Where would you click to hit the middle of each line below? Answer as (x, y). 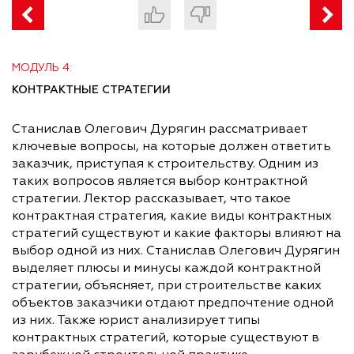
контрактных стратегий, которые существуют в (166, 339)
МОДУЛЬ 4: (42, 68)
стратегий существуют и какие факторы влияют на (177, 234)
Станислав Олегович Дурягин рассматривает (160, 130)
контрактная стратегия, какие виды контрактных (172, 217)
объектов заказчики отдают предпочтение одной (173, 304)
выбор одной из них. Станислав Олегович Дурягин (176, 252)
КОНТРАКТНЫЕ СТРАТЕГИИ (91, 90)
